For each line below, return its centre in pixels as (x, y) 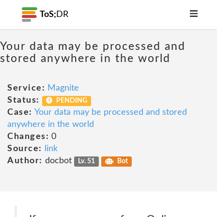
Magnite (63, 88)
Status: (23, 100)
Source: (25, 149)
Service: (26, 88)
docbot (58, 161)
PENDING (71, 101)
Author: (25, 161)
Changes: (28, 137)
